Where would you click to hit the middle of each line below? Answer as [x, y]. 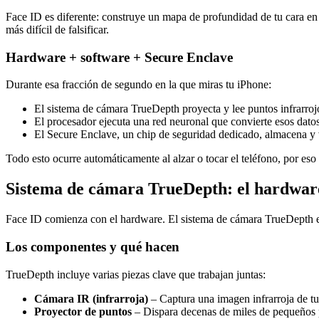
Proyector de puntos [83, 311]
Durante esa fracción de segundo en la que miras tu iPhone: [138, 85]
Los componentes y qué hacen [93, 246]
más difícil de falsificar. [57, 29]
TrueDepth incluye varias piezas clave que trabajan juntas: [136, 274]
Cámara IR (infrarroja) [91, 298]
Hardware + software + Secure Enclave [119, 57]
